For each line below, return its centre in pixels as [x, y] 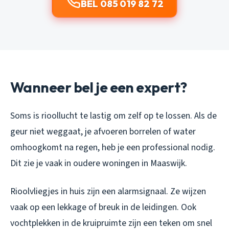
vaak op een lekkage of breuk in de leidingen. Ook [103, 207]
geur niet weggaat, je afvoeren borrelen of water [103, 131]
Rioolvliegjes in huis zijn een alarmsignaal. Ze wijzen [108, 191]
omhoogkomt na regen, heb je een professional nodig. [113, 147]
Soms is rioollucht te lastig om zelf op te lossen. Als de [113, 116]
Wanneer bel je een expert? [99, 87]
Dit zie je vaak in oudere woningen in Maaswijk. [99, 163]
